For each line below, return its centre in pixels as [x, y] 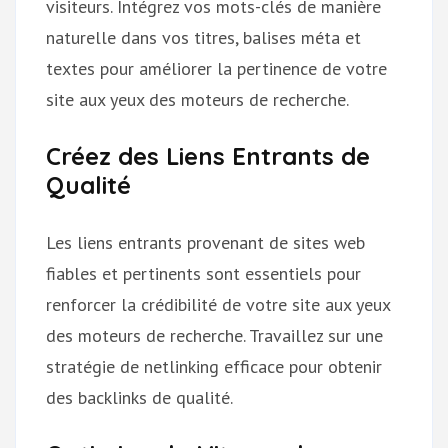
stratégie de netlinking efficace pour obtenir [214, 366]
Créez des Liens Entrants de [208, 155]
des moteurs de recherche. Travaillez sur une [214, 335]
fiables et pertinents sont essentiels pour [203, 273]
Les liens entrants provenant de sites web [205, 242]
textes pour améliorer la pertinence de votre [216, 68]
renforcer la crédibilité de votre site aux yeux [218, 304]
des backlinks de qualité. [139, 397]
